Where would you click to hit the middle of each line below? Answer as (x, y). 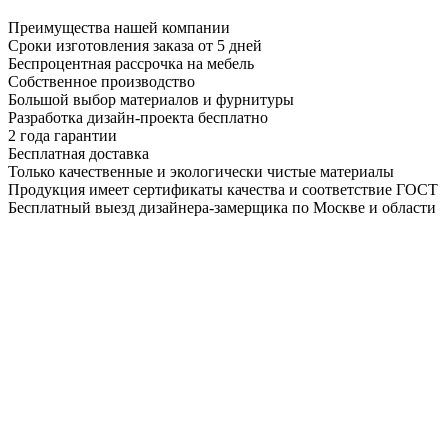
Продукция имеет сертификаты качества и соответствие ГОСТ (223, 189)
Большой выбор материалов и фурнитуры (151, 99)
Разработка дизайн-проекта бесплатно (138, 117)
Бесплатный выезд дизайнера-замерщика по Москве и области (222, 207)
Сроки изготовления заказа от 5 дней (135, 45)
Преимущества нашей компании (119, 27)
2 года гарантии (62, 135)
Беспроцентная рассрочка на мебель (131, 63)
